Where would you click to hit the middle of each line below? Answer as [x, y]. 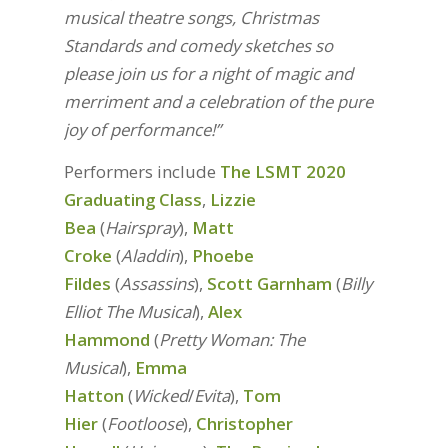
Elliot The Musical [129, 312]
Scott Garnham [269, 284]
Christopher [244, 424]
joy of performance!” [142, 130]
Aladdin [149, 256]
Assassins [156, 284]
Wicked [160, 396]
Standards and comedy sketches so [198, 46]
